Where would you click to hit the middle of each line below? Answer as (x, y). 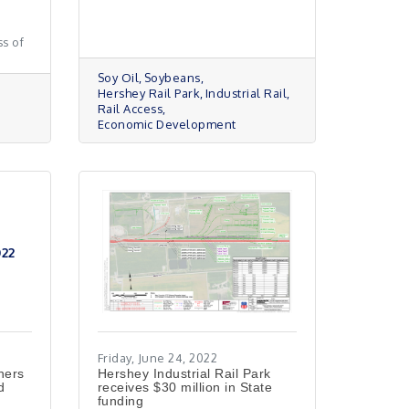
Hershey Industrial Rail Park (184, 373)
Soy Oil (118, 78)
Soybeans (172, 78)
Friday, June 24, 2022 (157, 358)
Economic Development (167, 124)
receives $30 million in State (185, 387)
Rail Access (130, 109)
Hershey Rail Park (149, 93)
